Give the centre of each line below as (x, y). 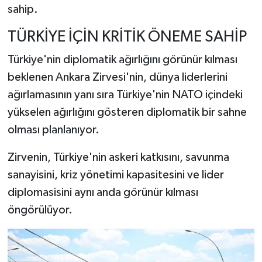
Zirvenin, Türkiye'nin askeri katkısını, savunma (118, 158)
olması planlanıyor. (53, 130)
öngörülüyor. (40, 210)
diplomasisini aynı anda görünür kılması (103, 193)
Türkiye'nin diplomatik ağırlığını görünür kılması (122, 60)
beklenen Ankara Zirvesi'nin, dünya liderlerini (117, 77)
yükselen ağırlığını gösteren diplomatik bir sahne (127, 113)
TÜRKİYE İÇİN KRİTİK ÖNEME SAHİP (127, 37)
